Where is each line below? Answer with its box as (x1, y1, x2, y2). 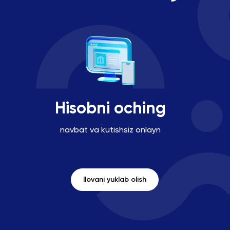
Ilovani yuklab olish (83, 175, 147, 184)
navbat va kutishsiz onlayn (60, 125, 161, 135)
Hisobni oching (54, 98, 166, 118)
